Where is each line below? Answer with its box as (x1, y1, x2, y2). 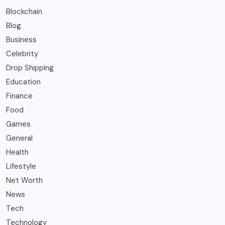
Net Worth (6, 175, 43, 186)
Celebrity (6, 49, 38, 59)
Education (6, 77, 41, 87)
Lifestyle (6, 161, 36, 172)
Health (6, 147, 29, 158)
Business (6, 35, 37, 45)
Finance (6, 91, 33, 101)
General (6, 133, 33, 144)
